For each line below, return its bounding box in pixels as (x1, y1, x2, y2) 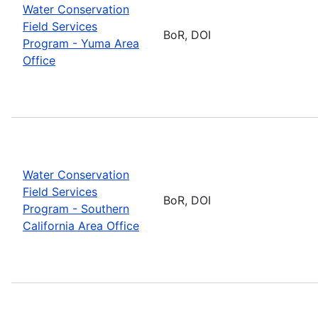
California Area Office (23, 218, 139, 233)
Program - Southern (23, 201, 129, 216)
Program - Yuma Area (23, 35, 139, 50)
